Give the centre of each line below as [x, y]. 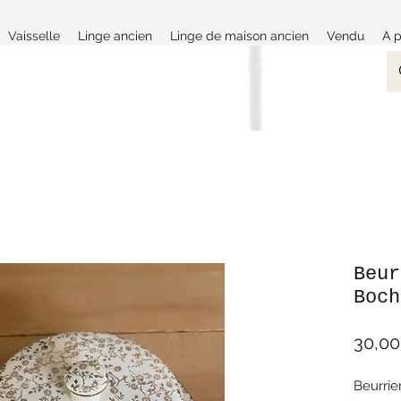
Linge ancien [115, 36]
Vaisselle [34, 36]
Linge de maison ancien [239, 36]
